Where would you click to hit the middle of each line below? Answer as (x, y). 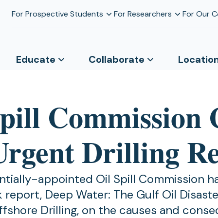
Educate (36, 59)
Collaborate (117, 59)
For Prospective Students (57, 14)
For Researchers (143, 14)
